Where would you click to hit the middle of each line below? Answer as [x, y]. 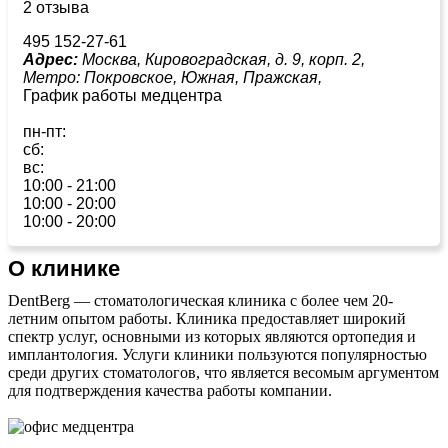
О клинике [64, 268]
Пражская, [284, 77]
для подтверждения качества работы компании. [170, 390]
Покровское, [132, 77]
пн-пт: [44, 131]
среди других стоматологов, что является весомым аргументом [223, 372]
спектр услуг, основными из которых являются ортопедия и [212, 336]
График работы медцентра [122, 95]
